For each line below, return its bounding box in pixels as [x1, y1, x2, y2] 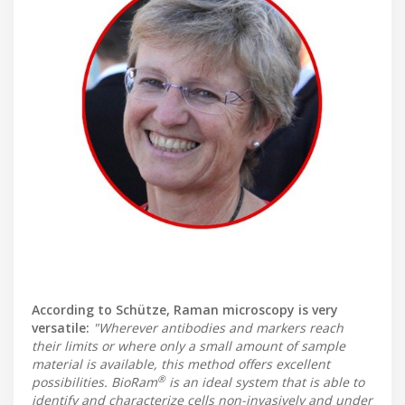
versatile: [32, 319, 89, 337]
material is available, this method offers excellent [32, 355, 330, 373]
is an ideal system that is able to [165, 373, 364, 391]
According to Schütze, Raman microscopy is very [32, 301, 338, 319]
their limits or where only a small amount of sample [32, 337, 345, 355]
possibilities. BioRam [32, 373, 157, 391]
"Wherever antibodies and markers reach [93, 319, 344, 337]
